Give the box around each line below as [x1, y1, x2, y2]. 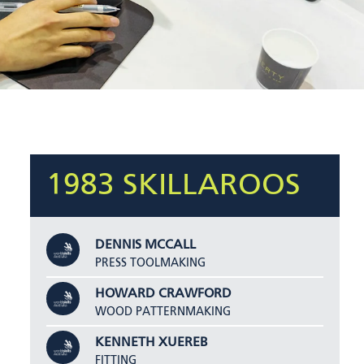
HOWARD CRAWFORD [95, 287, 232, 301]
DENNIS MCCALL [95, 238, 197, 252]
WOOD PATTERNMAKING [95, 305, 232, 318]
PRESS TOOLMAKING [95, 257, 206, 269]
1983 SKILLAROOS [46, 170, 301, 201]
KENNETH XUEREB [95, 336, 209, 349]
